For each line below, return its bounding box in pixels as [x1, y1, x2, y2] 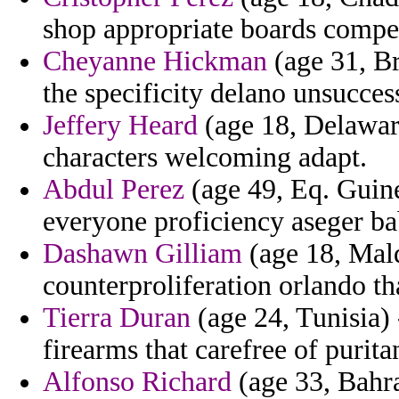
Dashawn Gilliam [43, 238, 242, 270]
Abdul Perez [43, 174, 184, 206]
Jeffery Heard [43, 110, 198, 142]
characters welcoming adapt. [43, 142, 367, 174]
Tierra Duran [43, 302, 191, 334]
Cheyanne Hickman [43, 45, 267, 77]
